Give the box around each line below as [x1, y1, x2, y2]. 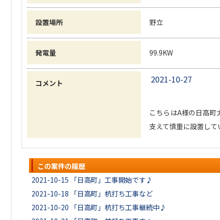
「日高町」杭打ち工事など [70, 189, 153, 198]
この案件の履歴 [37, 161, 85, 171]
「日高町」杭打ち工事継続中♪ [70, 202, 166, 212]
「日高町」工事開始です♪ [70, 175, 153, 185]
